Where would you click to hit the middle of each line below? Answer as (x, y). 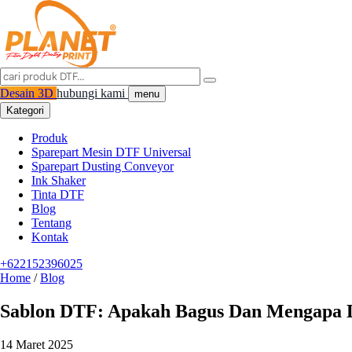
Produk (49, 138)
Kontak (50, 237)
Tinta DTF (58, 194)
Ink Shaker (59, 180)
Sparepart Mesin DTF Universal (111, 152)
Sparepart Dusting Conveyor (103, 166)
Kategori (25, 110)
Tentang (51, 223)
